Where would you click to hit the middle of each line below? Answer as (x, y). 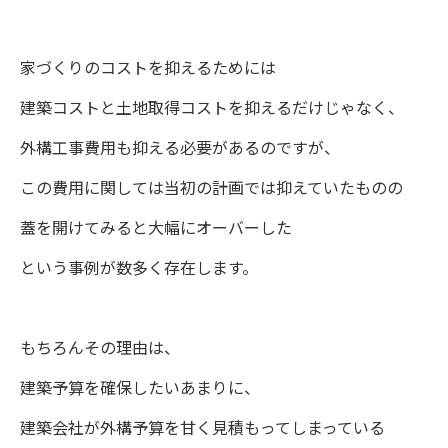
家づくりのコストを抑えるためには (148, 68)
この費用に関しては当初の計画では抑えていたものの (211, 188)
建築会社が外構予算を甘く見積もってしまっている (202, 428)
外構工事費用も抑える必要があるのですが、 (180, 148)
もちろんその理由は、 (100, 348)
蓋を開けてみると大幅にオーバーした (156, 228)
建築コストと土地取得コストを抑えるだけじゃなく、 (212, 108)
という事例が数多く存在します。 (139, 268)
